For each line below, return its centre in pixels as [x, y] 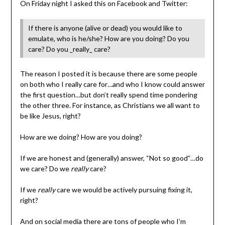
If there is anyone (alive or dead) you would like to [105, 28]
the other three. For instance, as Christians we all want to [110, 105]
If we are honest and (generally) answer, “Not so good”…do [111, 158]
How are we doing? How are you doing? [81, 137]
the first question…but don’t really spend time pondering [108, 95]
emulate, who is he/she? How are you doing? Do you [108, 39]
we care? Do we [45, 169]
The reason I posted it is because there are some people [108, 74]
